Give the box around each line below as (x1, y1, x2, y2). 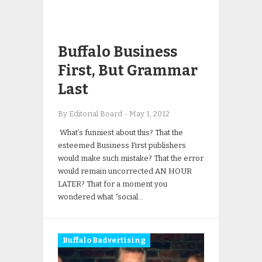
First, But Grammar (58, 62, 198, 80)
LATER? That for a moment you (58, 180, 167, 188)
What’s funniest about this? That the (58, 128, 183, 137)
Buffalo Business (58, 43, 177, 61)
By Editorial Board (58, 109, 124, 118)
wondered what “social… (58, 192, 143, 201)
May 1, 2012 (129, 109, 170, 118)
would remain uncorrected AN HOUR (58, 167, 192, 175)
